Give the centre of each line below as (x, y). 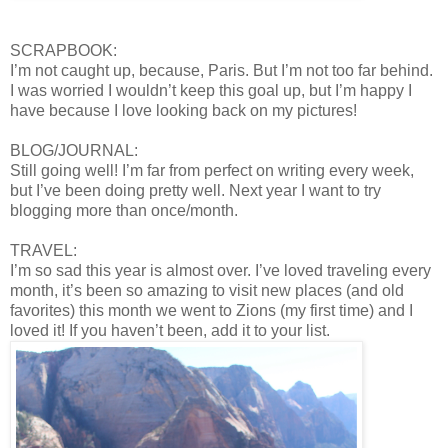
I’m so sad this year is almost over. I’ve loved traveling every (220, 271)
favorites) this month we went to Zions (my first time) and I (211, 311)
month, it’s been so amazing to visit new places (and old (207, 291)
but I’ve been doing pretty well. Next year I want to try (195, 191)
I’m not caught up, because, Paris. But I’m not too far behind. (221, 71)
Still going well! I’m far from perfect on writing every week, (212, 171)
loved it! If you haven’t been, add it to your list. (172, 331)
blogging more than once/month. (126, 211)
